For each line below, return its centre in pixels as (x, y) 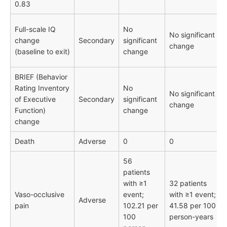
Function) (30, 110)
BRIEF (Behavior (41, 77)
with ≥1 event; (193, 195)
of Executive (35, 99)
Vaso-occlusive (40, 195)
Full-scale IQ (35, 29)
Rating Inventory (42, 88)
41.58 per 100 (193, 206)
